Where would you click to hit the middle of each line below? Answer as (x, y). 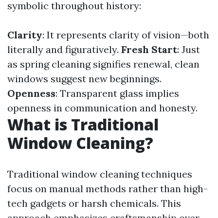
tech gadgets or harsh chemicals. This (94, 203)
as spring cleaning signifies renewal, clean (103, 64)
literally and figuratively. (64, 49)
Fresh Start (149, 49)
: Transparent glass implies (117, 93)
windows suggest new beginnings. (84, 79)
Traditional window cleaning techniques (100, 174)
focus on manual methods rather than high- (108, 189)
